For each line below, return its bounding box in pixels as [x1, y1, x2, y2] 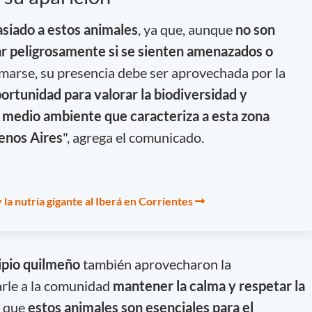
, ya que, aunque [137, 20, 235, 38]
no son [235, 20, 275, 38]
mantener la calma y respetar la [112, 277, 305, 295]
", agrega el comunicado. [62, 128, 204, 146]
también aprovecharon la [79, 256, 231, 273]
